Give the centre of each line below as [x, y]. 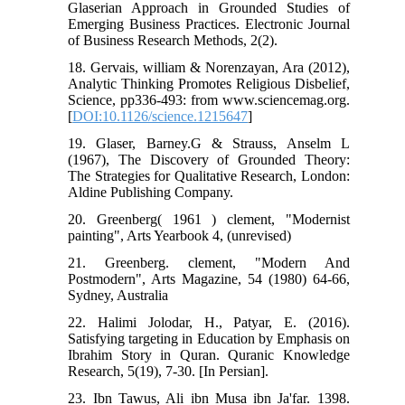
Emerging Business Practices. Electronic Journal [209, 24]
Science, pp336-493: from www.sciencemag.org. [209, 99]
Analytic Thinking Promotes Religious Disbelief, [209, 83]
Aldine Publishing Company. [151, 192]
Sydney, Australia [118, 295]
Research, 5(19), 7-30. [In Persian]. [169, 371]
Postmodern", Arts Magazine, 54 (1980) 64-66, [209, 278]
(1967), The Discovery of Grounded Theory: [209, 159]
